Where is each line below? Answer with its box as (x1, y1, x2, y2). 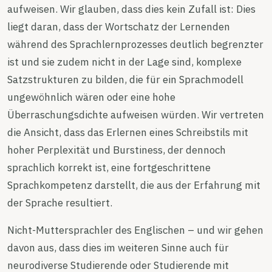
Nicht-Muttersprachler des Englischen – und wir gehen (7, 223, 263, 237)
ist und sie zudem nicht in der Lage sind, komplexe (7, 55, 242, 69)
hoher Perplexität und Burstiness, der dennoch (7, 143, 226, 157)
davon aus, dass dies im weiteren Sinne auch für (7, 240, 229, 254)
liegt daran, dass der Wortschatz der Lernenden (7, 19, 230, 33)
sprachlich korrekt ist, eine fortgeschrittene (7, 160, 211, 174)
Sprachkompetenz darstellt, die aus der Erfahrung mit (7, 178, 260, 192)
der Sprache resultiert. (7, 195, 112, 209)
